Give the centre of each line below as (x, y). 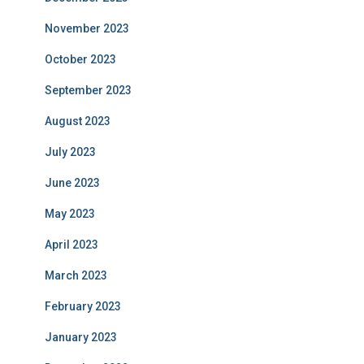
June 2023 (72, 183)
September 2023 (88, 91)
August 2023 (78, 121)
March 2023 (76, 276)
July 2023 (70, 152)
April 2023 (71, 245)
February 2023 (83, 307)
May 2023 (70, 214)
